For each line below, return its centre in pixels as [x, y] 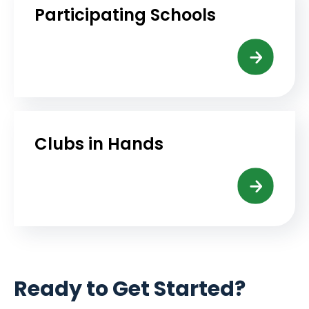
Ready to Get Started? [130, 289]
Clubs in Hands [99, 143]
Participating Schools [125, 14]
